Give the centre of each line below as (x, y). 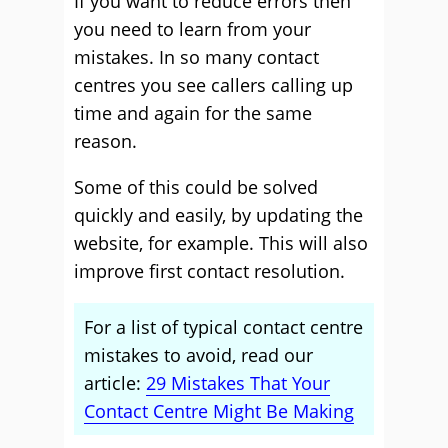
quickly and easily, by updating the (218, 215)
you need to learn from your (192, 29)
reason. (105, 141)
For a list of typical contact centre (223, 327)
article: (115, 383)
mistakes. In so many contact (196, 57)
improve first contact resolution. (209, 271)
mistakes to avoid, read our (198, 355)
